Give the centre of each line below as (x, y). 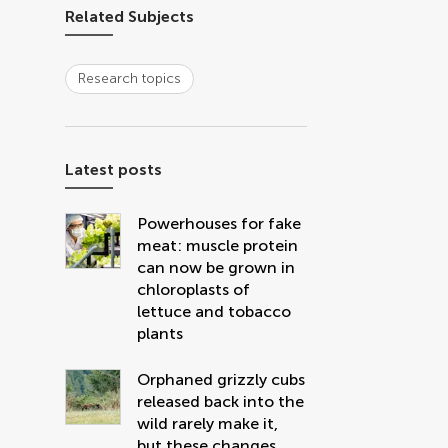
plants (160, 333)
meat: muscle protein (218, 245)
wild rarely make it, (208, 423)
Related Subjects (130, 16)
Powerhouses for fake (219, 223)
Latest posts (114, 169)
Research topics (130, 78)
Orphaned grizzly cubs (221, 379)
